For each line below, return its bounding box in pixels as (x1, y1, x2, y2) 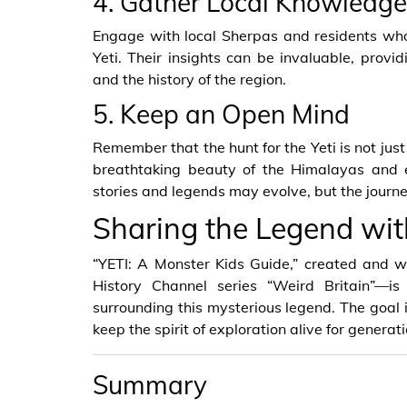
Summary (93, 368, 207, 401)
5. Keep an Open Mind (93, 97, 350, 130)
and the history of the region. (93, 69, 286, 88)
